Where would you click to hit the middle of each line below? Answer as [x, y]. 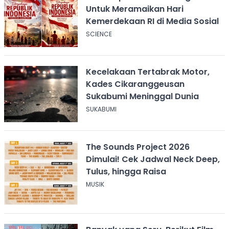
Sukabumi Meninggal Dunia [142, 96]
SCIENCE [99, 34]
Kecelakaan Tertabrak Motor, [147, 72]
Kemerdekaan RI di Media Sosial [152, 21]
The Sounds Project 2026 [138, 147]
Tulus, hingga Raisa [126, 171]
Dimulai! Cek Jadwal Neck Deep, [153, 159]
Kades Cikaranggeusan [135, 84]
